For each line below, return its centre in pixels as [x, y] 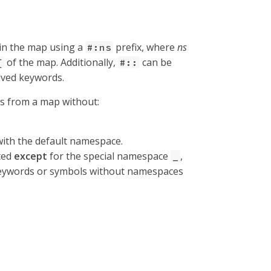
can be [156, 62]
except [31, 156]
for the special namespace [109, 156]
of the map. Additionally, [61, 62]
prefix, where [145, 47]
